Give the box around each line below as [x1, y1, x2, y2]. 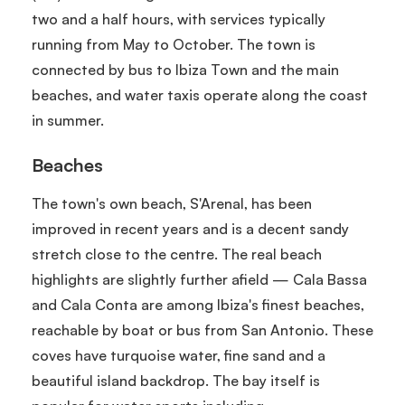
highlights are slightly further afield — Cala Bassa [32, 269, 367, 288]
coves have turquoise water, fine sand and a [32, 345, 325, 364]
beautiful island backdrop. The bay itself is [32, 371, 320, 390]
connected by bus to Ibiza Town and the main [32, 60, 339, 79]
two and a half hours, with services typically [32, 9, 325, 28]
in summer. [32, 110, 104, 129]
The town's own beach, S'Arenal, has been [32, 193, 312, 212]
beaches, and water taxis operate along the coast [32, 85, 368, 104]
